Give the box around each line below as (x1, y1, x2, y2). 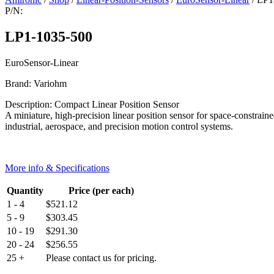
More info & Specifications (5, 162, 109, 173)
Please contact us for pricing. (46, 252, 157, 263)
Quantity (7, 185, 43, 196)
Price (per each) (68, 185, 134, 196)
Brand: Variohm (5, 78, 67, 89)
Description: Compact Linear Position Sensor (5, 98, 179, 109)
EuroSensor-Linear (5, 57, 78, 68)
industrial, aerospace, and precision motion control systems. (5, 120, 233, 131)
